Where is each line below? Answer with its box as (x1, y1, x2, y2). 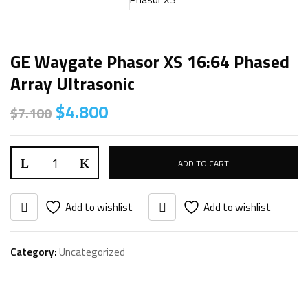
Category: (10, 244, 59, 260)
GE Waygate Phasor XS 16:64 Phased (10, 49, 289, 75)
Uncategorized (59, 244, 125, 260)
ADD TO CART (178, 156, 229, 170)
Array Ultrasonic (10, 71, 135, 97)
